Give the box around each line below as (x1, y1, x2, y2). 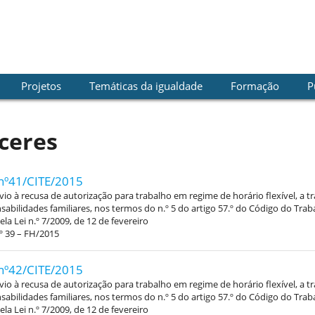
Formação (230, 79, 279, 93)
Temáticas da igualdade (89, 79, 202, 93)
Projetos (20, 79, 61, 93)
